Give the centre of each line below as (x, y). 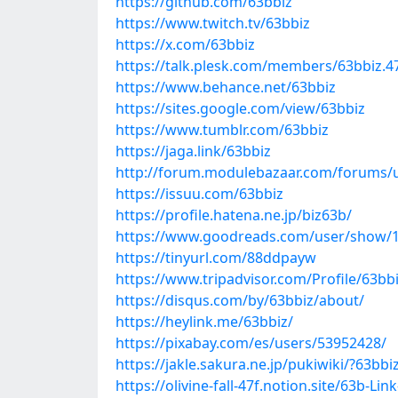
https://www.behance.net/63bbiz (226, 87)
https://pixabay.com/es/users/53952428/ (251, 343)
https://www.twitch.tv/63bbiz (213, 23)
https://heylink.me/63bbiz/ (204, 322)
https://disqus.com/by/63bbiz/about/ (240, 300)
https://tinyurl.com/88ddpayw (216, 258)
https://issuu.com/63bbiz (199, 194)
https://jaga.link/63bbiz (193, 151)
